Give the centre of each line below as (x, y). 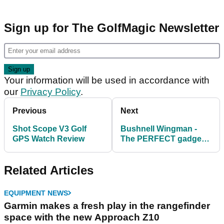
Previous (29, 110)
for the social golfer (157, 148)
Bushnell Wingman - (159, 128)
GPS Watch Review (48, 138)
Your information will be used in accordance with (107, 80)
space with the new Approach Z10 (82, 217)
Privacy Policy (50, 91)
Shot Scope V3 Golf (49, 128)
